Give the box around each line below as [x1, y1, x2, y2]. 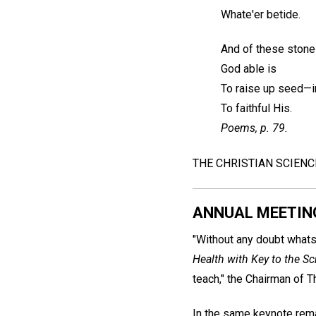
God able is [221, 61, 276, 75]
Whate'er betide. [221, 8, 300, 22]
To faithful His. [221, 101, 292, 115]
